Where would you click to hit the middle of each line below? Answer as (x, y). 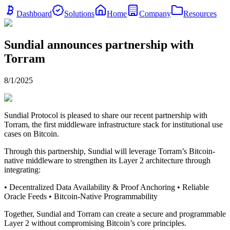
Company (155, 14)
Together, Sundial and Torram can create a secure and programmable (115, 214)
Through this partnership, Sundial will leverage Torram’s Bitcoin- (110, 151)
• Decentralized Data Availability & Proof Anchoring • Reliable (107, 187)
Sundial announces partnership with (99, 44)
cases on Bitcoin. (32, 133)
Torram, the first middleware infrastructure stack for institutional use (113, 124)
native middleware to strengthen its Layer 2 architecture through (107, 160)
